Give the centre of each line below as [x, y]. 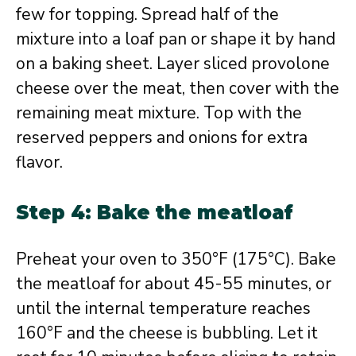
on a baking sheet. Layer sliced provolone [173, 63]
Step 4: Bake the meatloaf [155, 213]
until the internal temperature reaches [163, 308]
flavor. [39, 162]
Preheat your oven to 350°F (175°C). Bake [176, 259]
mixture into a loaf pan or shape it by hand [176, 39]
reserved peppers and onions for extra [162, 137]
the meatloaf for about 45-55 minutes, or [174, 284]
